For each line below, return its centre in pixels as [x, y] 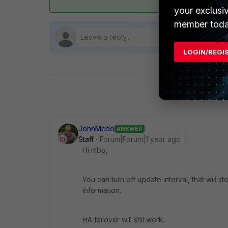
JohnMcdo [96, 129]
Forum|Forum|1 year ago [140, 139]
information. [102, 190]
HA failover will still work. [123, 220]
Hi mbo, [95, 150]
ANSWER [130, 129]
